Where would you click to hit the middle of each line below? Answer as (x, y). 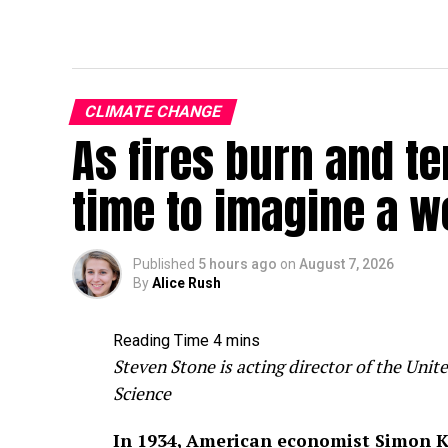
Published (164, 264)
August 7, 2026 (346, 264)
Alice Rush (186, 283)
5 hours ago (237, 264)
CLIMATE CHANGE (153, 111)
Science (142, 393)
